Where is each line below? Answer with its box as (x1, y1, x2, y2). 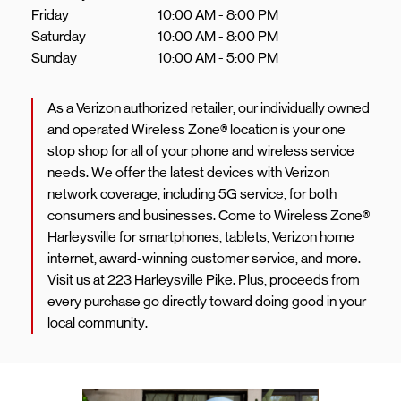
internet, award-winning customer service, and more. (47, 250, 361, 267)
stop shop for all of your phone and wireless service (47, 142, 354, 159)
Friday (31, 6, 69, 23)
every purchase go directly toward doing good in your (47, 293, 366, 310)
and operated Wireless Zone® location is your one (47, 121, 346, 138)
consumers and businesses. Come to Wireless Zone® (47, 207, 370, 224)
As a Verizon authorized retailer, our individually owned (47, 99, 370, 116)
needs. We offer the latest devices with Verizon (47, 164, 329, 181)
